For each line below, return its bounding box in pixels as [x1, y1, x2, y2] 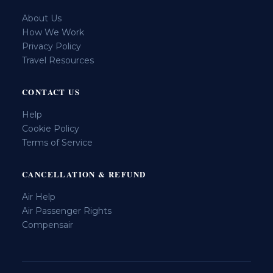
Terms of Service [22, 136, 93, 148]
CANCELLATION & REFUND [22, 168, 146, 180]
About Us [22, 12, 62, 24]
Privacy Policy [22, 40, 81, 52]
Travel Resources [22, 54, 94, 66]
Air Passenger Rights [22, 205, 112, 216]
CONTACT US [22, 85, 80, 97]
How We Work [22, 26, 84, 38]
